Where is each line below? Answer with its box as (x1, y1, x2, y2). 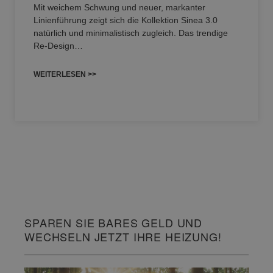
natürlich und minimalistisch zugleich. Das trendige (34, 28, 228, 38)
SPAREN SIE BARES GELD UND (24, 214, 203, 231)
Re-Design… (34, 41, 83, 51)
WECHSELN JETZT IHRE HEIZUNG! (24, 229, 222, 245)
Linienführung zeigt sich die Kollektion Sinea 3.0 (34, 15, 218, 26)
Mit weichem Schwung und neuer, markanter (34, 2, 205, 13)
